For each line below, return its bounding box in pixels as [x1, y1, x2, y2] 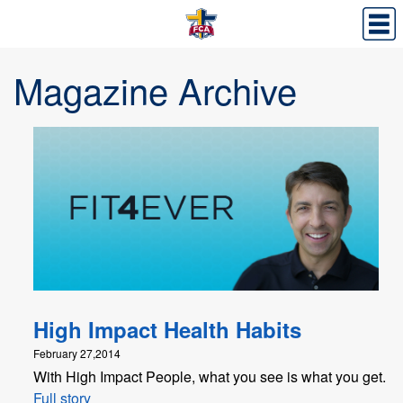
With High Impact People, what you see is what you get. [33, 366, 386, 388]
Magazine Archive [13, 64, 297, 115]
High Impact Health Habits [33, 314, 301, 345]
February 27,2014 [33, 345, 121, 362]
